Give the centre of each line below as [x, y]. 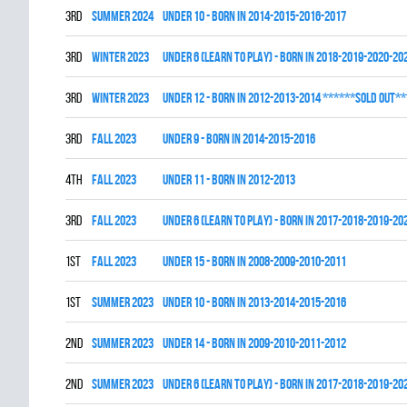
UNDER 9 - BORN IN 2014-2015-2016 [239, 139]
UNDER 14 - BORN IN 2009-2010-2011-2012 [254, 343]
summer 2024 [123, 16]
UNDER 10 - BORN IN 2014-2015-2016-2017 [254, 16]
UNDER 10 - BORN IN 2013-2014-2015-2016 [254, 302]
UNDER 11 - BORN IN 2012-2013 [229, 179]
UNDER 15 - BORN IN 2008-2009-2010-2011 [254, 261]
